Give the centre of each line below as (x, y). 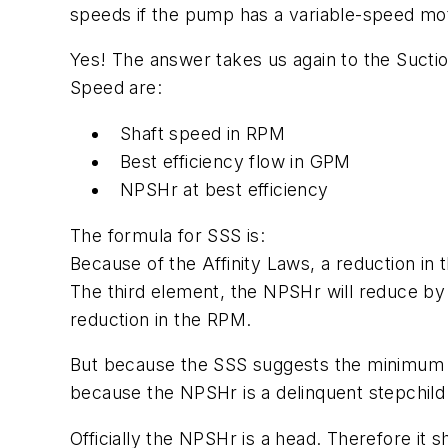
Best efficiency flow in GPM (235, 161)
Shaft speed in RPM (203, 133)
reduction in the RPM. (161, 319)
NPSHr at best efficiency (224, 189)
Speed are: (116, 88)
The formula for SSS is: (168, 235)
